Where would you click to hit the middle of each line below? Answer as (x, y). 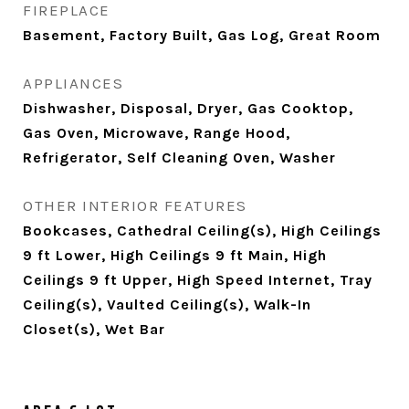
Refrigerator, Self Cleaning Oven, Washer (179, 157)
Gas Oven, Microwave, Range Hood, (157, 133)
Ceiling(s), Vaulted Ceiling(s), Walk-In (167, 304)
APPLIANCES (73, 83)
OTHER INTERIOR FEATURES (135, 205)
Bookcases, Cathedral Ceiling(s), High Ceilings (202, 231)
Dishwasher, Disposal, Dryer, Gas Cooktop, (188, 108)
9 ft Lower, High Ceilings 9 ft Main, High (175, 255)
